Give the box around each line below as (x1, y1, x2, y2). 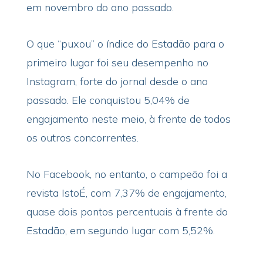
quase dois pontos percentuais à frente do (26, 205, 228, 218)
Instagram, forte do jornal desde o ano (26, 75, 208, 88)
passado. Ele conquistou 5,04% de (26, 93, 190, 107)
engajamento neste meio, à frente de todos (26, 112, 231, 126)
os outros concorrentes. (26, 131, 139, 144)
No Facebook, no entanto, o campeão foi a (26, 167, 227, 181)
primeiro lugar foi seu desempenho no (26, 56, 208, 69)
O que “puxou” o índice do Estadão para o (26, 37, 224, 50)
